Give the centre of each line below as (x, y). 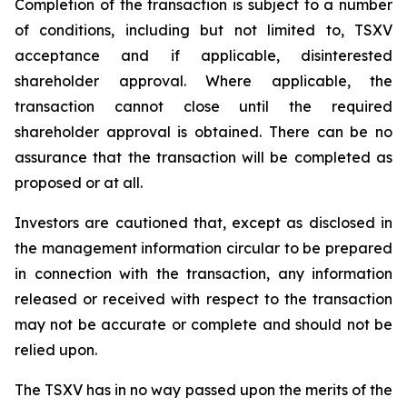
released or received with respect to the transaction (203, 299)
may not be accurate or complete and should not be (203, 324)
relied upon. (56, 350)
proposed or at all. (79, 183)
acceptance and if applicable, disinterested (203, 55)
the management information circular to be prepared (203, 248)
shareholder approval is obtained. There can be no (203, 132)
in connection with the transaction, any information (203, 273)
